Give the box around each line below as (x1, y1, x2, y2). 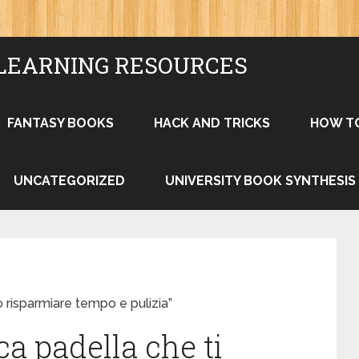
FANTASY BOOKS (7, 115, 114, 131)
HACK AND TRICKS (154, 115, 270, 131)
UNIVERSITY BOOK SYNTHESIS (165, 173, 356, 188)
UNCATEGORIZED (14, 173, 125, 188)
